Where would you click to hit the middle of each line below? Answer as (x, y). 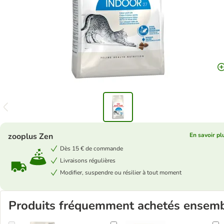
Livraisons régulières (88, 160)
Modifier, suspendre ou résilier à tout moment (121, 172)
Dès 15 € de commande (91, 148)
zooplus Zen (30, 136)
